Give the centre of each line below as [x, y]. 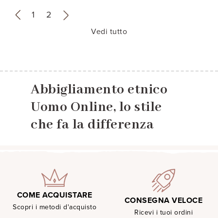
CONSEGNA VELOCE [163, 200]
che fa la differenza [92, 125]
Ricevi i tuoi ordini [163, 212]
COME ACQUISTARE [54, 195]
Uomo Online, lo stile [96, 107]
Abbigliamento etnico [99, 90]
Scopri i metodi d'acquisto [54, 207]
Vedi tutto [109, 31]
